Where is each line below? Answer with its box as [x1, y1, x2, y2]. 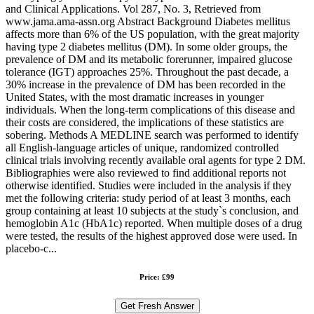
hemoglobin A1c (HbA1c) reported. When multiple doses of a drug [6, 217, 302, 229]
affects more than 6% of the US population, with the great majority [6, 27, 299, 40]
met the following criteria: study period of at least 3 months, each [6, 191, 291, 204]
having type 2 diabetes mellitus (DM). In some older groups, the [6, 40, 287, 53]
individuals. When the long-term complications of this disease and [6, 103, 295, 116]
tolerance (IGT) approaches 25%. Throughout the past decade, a [6, 65, 289, 78]
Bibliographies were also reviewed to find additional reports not [6, 166, 286, 179]
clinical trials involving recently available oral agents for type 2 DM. [6, 153, 306, 166]
